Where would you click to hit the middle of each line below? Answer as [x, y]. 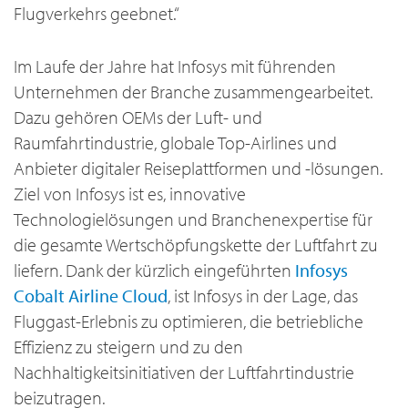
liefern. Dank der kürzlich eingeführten [154, 270]
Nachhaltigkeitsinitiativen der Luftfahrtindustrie [184, 372]
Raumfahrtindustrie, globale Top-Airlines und [175, 143]
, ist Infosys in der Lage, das [263, 296]
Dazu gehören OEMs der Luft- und [138, 117]
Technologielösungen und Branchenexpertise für [193, 219]
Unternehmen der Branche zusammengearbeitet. [193, 92]
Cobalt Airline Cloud [91, 296]
